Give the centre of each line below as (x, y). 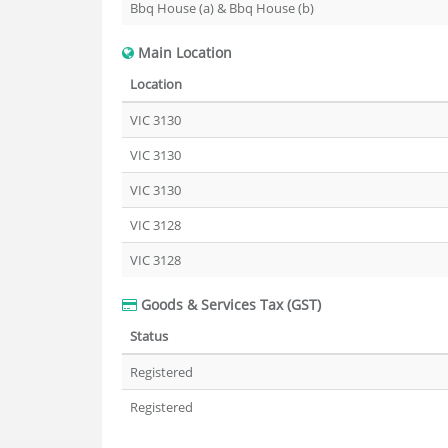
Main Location (183, 52)
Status (149, 336)
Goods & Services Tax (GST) (229, 304)
